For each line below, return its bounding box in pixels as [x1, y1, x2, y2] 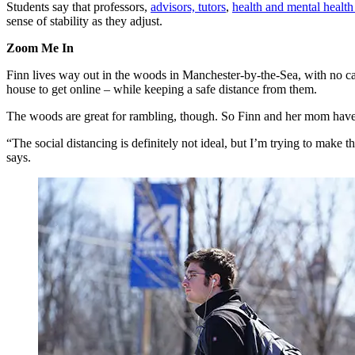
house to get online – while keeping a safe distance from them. [6, 82, 317, 97]
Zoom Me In [6, 41, 74, 55]
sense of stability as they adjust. [6, 14, 162, 29]
